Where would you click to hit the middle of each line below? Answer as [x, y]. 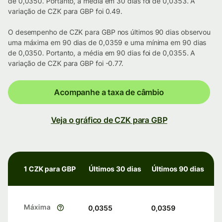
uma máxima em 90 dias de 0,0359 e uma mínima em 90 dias [107, 43]
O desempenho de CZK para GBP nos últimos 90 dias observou [110, 32]
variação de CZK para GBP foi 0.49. [65, 11]
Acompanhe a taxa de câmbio [109, 92]
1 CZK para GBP [50, 169]
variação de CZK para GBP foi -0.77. [66, 63]
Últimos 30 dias [115, 169]
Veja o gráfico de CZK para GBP [109, 120]
